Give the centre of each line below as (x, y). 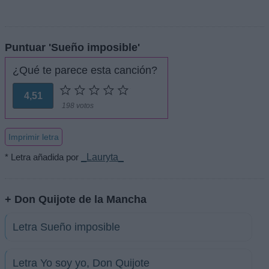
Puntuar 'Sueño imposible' (72, 47)
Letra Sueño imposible (66, 227)
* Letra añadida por (43, 157)
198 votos (78, 105)
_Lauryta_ (102, 157)
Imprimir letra (34, 137)
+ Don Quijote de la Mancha (76, 199)
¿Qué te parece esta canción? (85, 70)
